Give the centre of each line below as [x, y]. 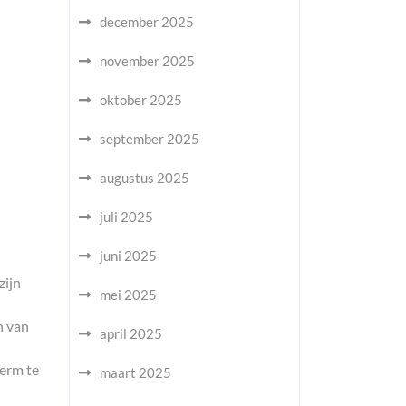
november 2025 [147, 61]
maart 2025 [135, 372]
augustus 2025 [145, 178]
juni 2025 [128, 256]
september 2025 [150, 139]
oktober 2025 [141, 100]
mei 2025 [128, 295]
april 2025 [131, 333]
